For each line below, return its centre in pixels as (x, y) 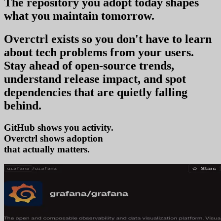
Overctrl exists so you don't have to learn (108, 39)
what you (27, 16)
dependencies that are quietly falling (96, 92)
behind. (23, 105)
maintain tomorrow (102, 16)
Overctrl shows (34, 138)
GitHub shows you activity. (59, 127)
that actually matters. (47, 149)
